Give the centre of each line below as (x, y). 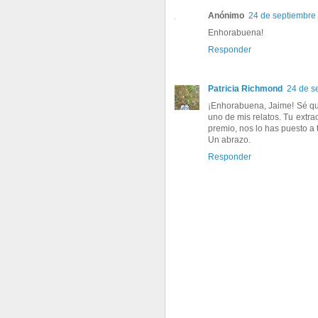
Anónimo (226, 15)
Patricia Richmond (245, 88)
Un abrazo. (229, 139)
